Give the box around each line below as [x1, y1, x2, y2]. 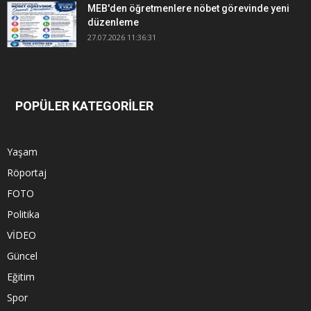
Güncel [7, 249, 37, 262]
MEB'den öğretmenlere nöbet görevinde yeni [87, 2, 289, 14]
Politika [7, 207, 40, 221]
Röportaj [7, 165, 47, 179]
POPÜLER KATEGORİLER [15, 98, 153, 113]
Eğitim [7, 269, 35, 283]
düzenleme [87, 16, 139, 28]
